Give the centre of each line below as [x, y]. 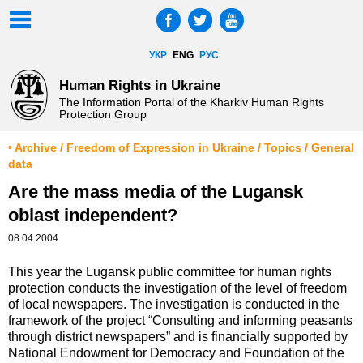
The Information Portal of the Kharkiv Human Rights [191, 102]
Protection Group [102, 115]
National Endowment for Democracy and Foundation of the [176, 353]
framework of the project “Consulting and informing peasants [180, 321]
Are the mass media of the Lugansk [156, 192]
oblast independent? [93, 216]
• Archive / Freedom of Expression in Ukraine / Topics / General [181, 148]
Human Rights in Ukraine [139, 85]
